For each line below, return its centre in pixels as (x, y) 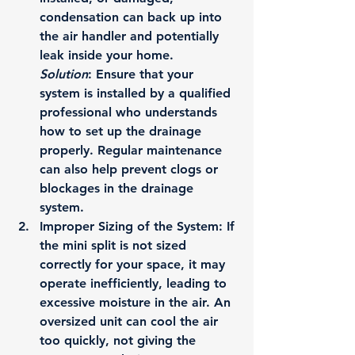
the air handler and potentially (131, 36)
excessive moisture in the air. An (137, 302)
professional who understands (130, 112)
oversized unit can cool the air (131, 321)
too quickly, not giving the (120, 340)
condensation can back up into (133, 17)
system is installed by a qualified (137, 93)
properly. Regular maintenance (133, 150)
